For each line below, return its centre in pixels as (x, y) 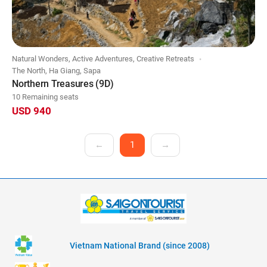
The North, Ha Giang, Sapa (56, 71)
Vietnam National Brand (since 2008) (140, 246)
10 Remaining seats (45, 97)
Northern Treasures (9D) (63, 84)
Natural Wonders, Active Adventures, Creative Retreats (103, 59)
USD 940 (32, 111)
